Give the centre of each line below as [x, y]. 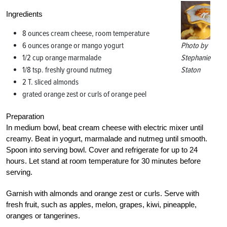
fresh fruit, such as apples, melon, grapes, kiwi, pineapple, [101, 204]
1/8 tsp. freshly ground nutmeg [67, 70]
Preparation [25, 116]
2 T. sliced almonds [50, 82]
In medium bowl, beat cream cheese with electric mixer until [105, 127]
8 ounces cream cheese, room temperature [86, 33]
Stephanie [195, 58]
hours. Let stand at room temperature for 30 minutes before [103, 161]
